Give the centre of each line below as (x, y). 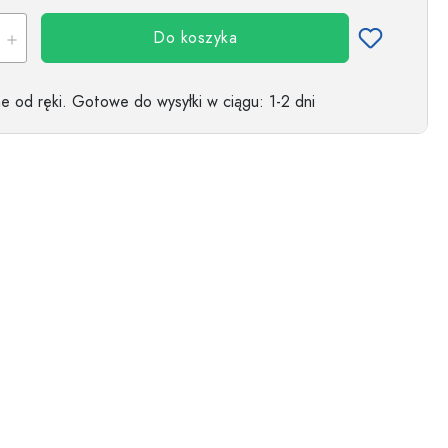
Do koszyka (195, 38)
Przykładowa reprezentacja (238, 41)
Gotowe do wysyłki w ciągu (165, 102)
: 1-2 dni (287, 102)
